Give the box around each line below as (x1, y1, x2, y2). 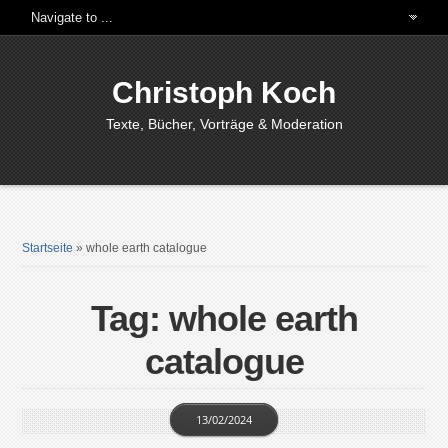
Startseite (22, 241, 74, 255)
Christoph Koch (112, 76, 336, 109)
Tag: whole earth (90, 298, 358, 339)
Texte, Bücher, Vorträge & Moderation (105, 116, 343, 132)
